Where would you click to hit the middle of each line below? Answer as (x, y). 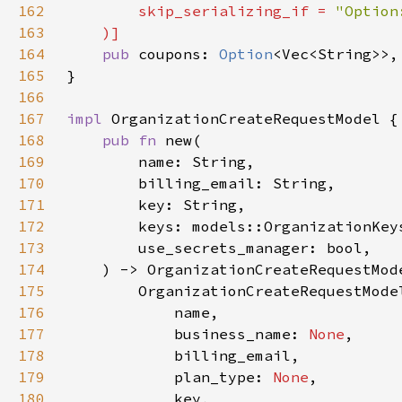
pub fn (134, 140)
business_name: (188, 334)
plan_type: (170, 377)
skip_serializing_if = (201, 11)
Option (246, 54)
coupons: (179, 54)
